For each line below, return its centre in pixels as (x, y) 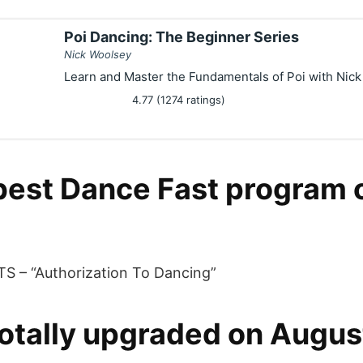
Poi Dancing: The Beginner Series (181, 37)
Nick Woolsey (98, 54)
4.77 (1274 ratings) (177, 100)
